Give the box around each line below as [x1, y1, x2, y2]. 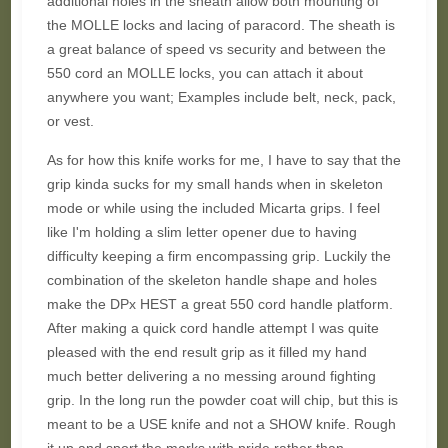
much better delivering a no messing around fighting [46, 368, 376, 384]
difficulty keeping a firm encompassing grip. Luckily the [46, 248, 391, 264]
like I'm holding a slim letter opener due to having [46, 224, 357, 240]
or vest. [46, 113, 94, 129]
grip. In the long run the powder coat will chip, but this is [46, 392, 398, 408]
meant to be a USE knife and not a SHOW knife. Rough [46, 416, 396, 432]
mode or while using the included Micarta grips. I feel [46, 200, 380, 216]
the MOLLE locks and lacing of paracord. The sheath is [46, 17, 395, 33]
